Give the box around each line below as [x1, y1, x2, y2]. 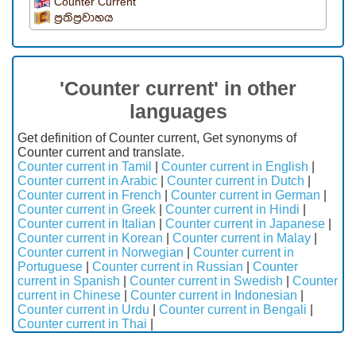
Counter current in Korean [17, 231, 163, 246]
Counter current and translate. [17, 145, 184, 160]
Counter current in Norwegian [17, 246, 184, 260]
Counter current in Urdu [17, 303, 149, 317]
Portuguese [17, 260, 83, 274]
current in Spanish [17, 274, 120, 288]
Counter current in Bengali [159, 303, 307, 317]
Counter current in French [17, 188, 161, 203]
